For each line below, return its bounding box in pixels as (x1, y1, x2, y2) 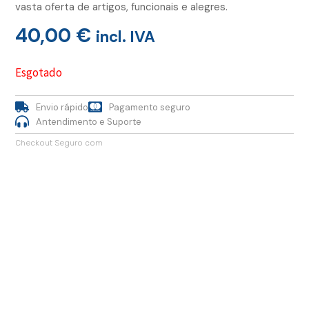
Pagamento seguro (109, 101, 190, 113)
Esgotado (15, 65, 62, 81)
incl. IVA (96, 26, 155, 47)
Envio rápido (36, 101, 88, 113)
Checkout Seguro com (15, 137, 103, 148)
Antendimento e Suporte (36, 115, 141, 128)
